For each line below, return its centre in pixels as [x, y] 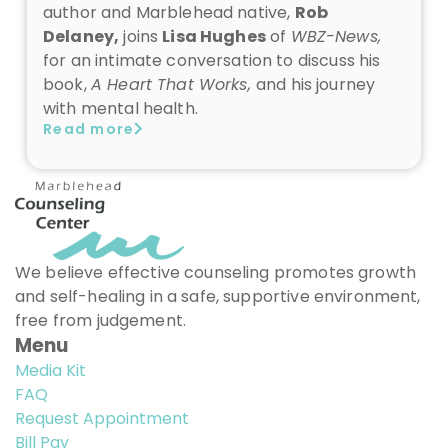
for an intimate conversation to [170, 60]
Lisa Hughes [214, 36]
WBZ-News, [335, 36]
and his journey [315, 84]
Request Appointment [102, 418]
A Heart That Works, [173, 84]
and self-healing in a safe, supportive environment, [218, 296]
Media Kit [50, 370]
